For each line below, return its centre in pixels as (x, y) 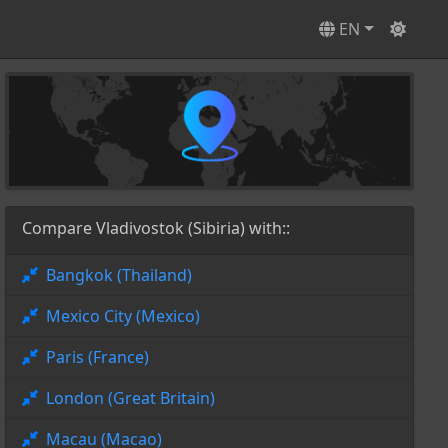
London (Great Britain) (130, 398)
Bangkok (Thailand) (118, 275)
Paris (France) (97, 357)
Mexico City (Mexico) (122, 316)
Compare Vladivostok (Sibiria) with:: (155, 228)
